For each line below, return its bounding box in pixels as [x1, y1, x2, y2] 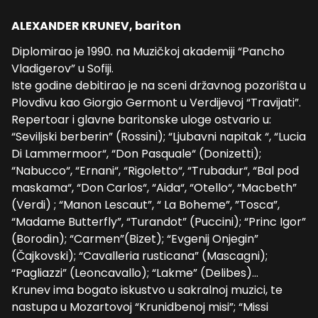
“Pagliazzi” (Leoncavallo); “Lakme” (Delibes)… [11, 265, 258, 281]
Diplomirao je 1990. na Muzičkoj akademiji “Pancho [11, 43, 285, 60]
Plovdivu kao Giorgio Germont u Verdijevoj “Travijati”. [11, 94, 301, 111]
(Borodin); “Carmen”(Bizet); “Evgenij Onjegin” [11, 231, 258, 247]
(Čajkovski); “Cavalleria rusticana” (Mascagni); [11, 248, 268, 264]
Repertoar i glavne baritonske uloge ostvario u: [11, 111, 271, 128]
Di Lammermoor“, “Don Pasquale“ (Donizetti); [11, 146, 261, 162]
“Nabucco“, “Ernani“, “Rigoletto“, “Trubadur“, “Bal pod [11, 163, 299, 179]
